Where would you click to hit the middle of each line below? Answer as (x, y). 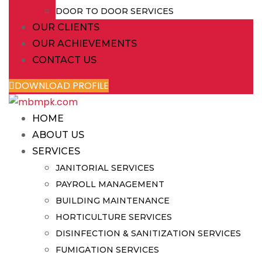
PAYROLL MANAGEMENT (110, 185)
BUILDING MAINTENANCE (113, 201)
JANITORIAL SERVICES (105, 168)
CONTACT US (64, 60)
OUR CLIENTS (66, 27)
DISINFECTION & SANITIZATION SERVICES (148, 234)
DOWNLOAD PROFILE (62, 85)
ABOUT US (58, 135)
